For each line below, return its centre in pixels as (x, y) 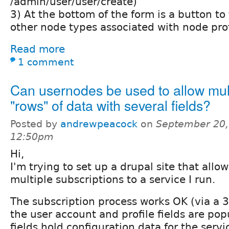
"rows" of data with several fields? (110, 105)
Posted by (35, 124)
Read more (38, 49)
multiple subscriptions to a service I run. (113, 179)
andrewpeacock (99, 124)
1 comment (46, 62)
